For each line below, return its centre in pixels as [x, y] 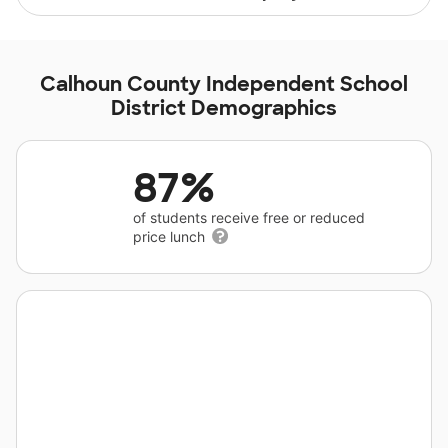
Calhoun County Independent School [224, 84]
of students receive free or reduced [249, 217]
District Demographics [224, 108]
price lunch [171, 236]
